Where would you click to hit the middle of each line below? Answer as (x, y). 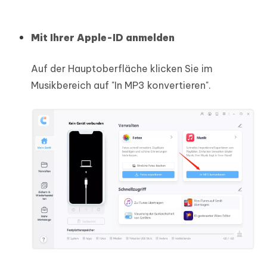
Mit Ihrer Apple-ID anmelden (103, 38)
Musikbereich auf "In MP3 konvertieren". (121, 86)
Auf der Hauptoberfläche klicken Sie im (122, 69)
